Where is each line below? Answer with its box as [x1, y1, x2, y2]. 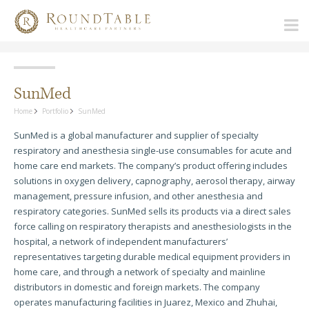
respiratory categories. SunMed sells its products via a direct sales [14, 205, 291, 217]
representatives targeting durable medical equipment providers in [14, 250, 290, 263]
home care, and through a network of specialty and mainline [14, 266, 266, 278]
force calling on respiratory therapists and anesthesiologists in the [14, 220, 292, 232]
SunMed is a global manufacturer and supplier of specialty [14, 129, 259, 141]
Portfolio [42, 106, 68, 116]
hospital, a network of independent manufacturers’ [14, 235, 228, 248]
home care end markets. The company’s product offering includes [14, 159, 288, 172]
